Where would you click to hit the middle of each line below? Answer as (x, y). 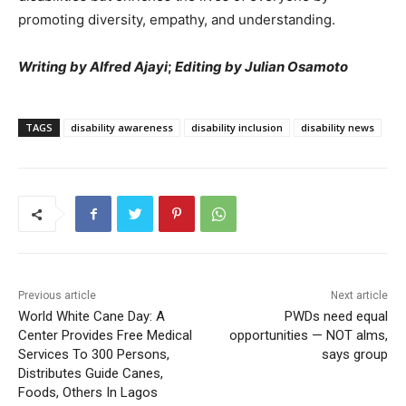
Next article (359, 296)
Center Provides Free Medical (105, 336)
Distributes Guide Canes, (91, 374)
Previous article (57, 296)
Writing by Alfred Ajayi (93, 67)
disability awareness (122, 128)
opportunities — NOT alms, (308, 336)
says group (354, 355)
